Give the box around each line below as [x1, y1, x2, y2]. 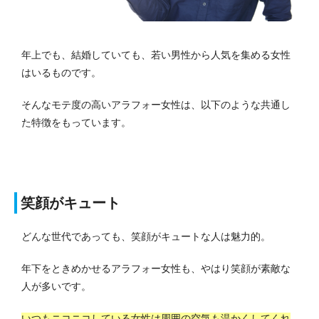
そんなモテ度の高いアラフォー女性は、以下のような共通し [21, 99, 291, 111]
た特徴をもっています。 [21, 117, 131, 129]
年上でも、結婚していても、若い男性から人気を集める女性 [21, 49, 291, 61]
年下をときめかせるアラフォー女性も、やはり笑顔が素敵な [21, 263, 291, 275]
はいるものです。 [21, 67, 101, 79]
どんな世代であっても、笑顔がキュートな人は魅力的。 [21, 231, 271, 243]
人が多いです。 [21, 281, 91, 293]
